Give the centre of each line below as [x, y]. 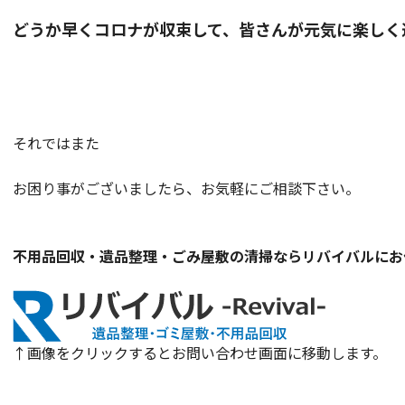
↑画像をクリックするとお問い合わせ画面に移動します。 [200, 353]
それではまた [56, 143]
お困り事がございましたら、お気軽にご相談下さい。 [186, 188]
